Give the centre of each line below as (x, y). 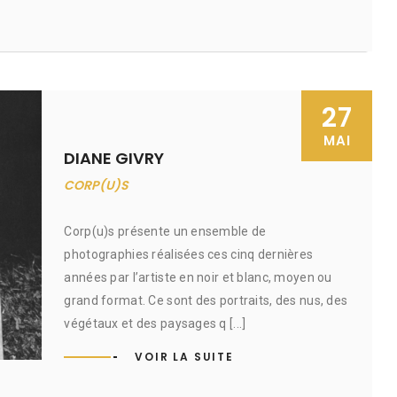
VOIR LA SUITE (184, 357)
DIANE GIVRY (114, 158)
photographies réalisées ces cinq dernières (189, 254)
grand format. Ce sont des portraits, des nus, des (206, 300)
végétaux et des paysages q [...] (155, 323)
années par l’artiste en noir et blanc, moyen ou (198, 277)
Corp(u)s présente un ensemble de (165, 231)
